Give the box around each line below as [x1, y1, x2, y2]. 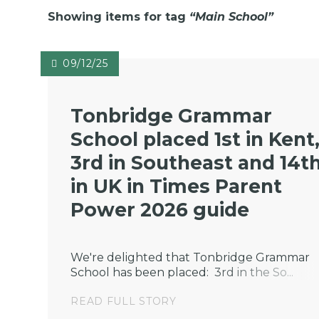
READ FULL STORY [70, 294, 177, 308]
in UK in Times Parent [70, 174, 283, 199]
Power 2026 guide [70, 198, 250, 222]
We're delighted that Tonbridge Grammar [70, 250, 310, 264]
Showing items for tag [48, 10, 190, 24]
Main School [195, 10, 268, 24]
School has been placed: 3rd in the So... [70, 265, 294, 279]
